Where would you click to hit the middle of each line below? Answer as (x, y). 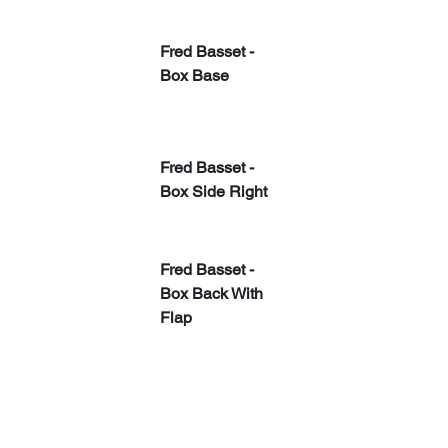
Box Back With (213, 293)
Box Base (194, 75)
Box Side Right (213, 191)
